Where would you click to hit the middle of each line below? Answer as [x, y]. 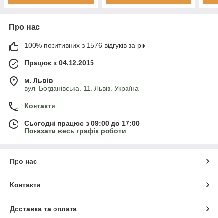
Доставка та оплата [43, 209]
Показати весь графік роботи [75, 131]
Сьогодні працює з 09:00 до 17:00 [82, 123]
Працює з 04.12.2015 [59, 63]
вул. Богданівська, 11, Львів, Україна [82, 88]
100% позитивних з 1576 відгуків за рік [85, 45]
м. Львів [39, 81]
